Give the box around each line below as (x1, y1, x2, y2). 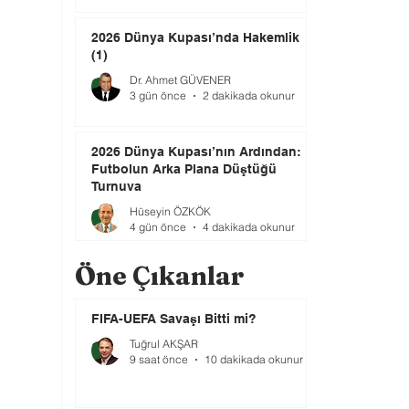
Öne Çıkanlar (75, 260, 244, 291)
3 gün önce (130, 89, 186, 102)
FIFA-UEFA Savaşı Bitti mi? (91, 311, 257, 326)
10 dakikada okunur (204, 352, 303, 366)
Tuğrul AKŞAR (130, 337, 198, 351)
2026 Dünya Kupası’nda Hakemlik (91, 30, 299, 45)
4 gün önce (130, 220, 186, 234)
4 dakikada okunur (203, 220, 295, 234)
